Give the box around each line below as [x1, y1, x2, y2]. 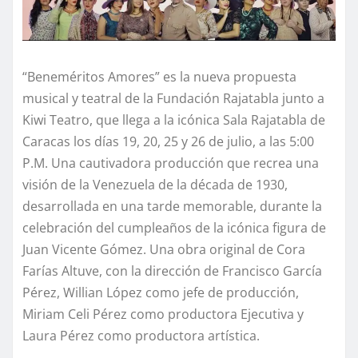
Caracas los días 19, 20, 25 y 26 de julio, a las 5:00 [22, 133, 314, 151]
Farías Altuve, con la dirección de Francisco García [22, 262, 322, 280]
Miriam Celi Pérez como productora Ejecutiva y [22, 305, 304, 324]
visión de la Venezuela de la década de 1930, [22, 176, 288, 194]
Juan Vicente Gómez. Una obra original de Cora [22, 241, 305, 259]
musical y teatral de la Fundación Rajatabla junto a [22, 89, 324, 108]
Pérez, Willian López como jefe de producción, [22, 284, 299, 302]
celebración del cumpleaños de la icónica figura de [22, 219, 326, 237]
